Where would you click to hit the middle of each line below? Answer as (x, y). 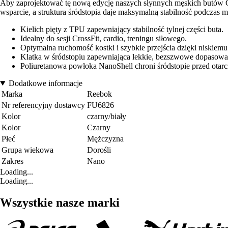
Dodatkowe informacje (45, 83)
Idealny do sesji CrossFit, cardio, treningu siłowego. (104, 38)
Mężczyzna (105, 138)
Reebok (99, 94)
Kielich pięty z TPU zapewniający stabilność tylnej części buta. (122, 29)
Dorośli (99, 150)
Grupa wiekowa (27, 150)
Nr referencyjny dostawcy (43, 105)
